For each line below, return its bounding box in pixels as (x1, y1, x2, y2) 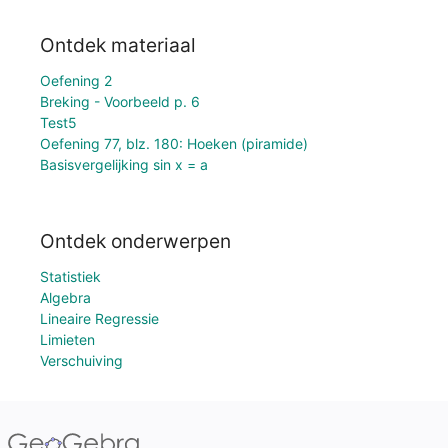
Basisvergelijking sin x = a (40, 156, 208, 174)
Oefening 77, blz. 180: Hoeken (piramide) (40, 135, 308, 153)
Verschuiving (40, 352, 123, 369)
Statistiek (40, 268, 101, 285)
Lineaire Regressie (40, 310, 159, 327)
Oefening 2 (40, 72, 112, 90)
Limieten (40, 331, 95, 348)
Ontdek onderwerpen (40, 229, 231, 253)
